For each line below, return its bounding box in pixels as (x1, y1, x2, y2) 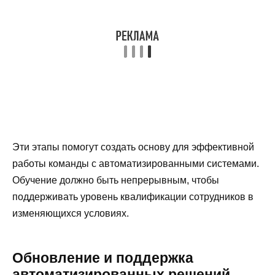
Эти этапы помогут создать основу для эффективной (12, 142, 254, 153)
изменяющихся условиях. (12, 208, 129, 219)
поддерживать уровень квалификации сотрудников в (12, 192, 254, 203)
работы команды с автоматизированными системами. (12, 158, 259, 169)
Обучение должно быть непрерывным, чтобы (12, 175, 219, 186)
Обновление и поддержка (12, 250, 193, 266)
